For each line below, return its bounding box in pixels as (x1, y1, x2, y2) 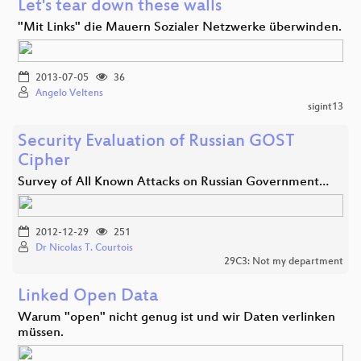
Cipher (18, 151, 70, 172)
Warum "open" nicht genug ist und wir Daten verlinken (18, 309, 335, 326)
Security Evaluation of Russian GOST (18, 131, 295, 152)
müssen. (18, 325, 64, 341)
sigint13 (308, 101, 343, 113)
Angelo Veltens (35, 87, 103, 99)
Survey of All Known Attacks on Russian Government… (18, 174, 329, 190)
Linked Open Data (18, 286, 158, 307)
